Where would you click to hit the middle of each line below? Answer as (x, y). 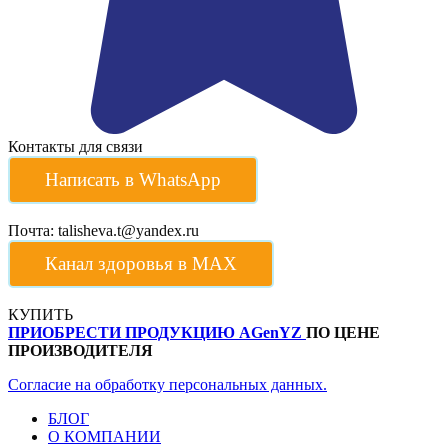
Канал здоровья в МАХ (141, 263)
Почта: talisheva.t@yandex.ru (103, 230)
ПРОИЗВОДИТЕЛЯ (80, 350)
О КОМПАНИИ (104, 436)
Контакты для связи (75, 146)
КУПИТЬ (40, 314)
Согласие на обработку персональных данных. (167, 384)
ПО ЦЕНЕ (343, 332)
